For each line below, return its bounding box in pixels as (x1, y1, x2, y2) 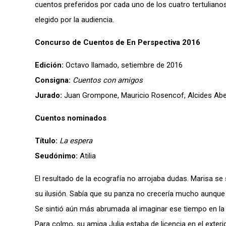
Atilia (78, 151, 96, 160)
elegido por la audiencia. (35, 15, 114, 24)
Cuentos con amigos (73, 76, 143, 85)
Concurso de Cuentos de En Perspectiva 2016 (35, 38, 200, 47)
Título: (35, 136, 58, 145)
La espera (60, 136, 92, 145)
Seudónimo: (35, 151, 78, 160)
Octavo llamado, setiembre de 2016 (64, 61, 183, 70)
